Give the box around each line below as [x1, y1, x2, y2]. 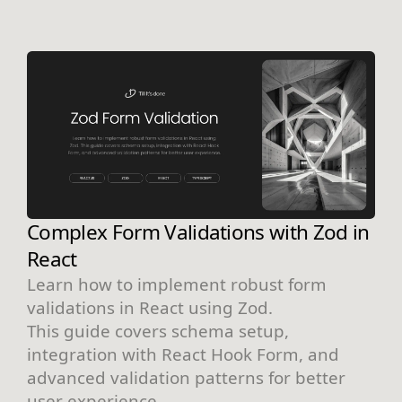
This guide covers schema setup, [27, 319, 289, 343]
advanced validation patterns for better [27, 366, 345, 389]
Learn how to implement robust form [27, 273, 327, 296]
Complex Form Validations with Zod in [27, 218, 370, 247]
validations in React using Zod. [27, 296, 273, 319]
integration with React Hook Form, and [27, 343, 339, 366]
